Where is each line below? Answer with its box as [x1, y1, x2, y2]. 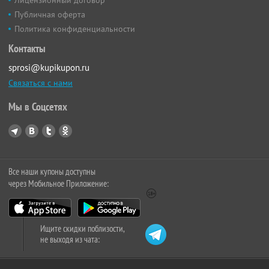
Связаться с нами [8, 77, 73, 88]
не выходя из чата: [40, 233, 100, 245]
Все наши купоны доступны [8, 165, 95, 177]
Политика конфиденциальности [14, 23, 135, 34]
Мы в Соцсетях [8, 99, 67, 113]
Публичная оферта [14, 8, 85, 20]
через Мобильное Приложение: [8, 177, 109, 189]
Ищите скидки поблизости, [40, 222, 125, 234]
